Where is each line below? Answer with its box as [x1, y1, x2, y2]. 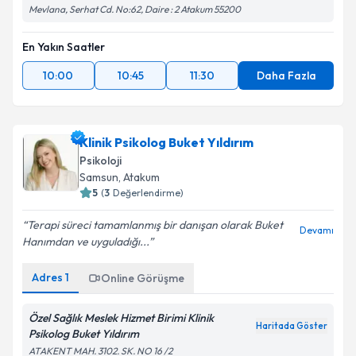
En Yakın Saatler [22, 40, 105, 54]
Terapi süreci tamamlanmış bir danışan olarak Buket [27, 218, 283, 232]
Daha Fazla [256, 68, 316, 83]
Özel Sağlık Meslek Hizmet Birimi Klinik [29, 311, 214, 325]
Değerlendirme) [113, 187, 184, 199]
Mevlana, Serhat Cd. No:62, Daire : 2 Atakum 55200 [29, 3, 241, 15]
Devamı [300, 224, 334, 236]
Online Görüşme [101, 271, 184, 285]
